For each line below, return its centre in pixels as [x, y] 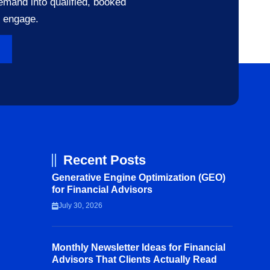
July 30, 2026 [80, 206]
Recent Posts [105, 160]
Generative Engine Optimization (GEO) [139, 177]
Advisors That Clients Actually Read [134, 259]
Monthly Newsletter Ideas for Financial [139, 247]
